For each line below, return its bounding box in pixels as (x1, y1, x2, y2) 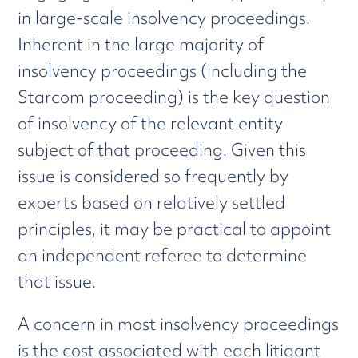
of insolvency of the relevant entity (18, 112, 284, 135)
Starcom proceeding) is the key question (18, 86, 331, 109)
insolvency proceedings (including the (18, 59, 308, 82)
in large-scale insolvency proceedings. (18, 6, 311, 30)
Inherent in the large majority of (18, 33, 265, 56)
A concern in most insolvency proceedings (18, 312, 340, 336)
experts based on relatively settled (18, 191, 286, 214)
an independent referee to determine (18, 244, 308, 267)
